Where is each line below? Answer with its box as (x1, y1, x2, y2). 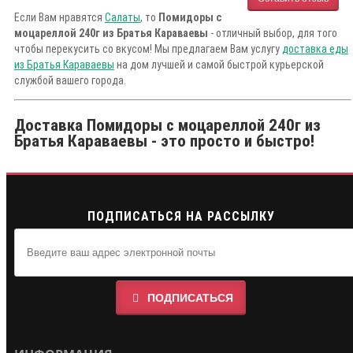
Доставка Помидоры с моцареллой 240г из (14, 116, 321, 136)
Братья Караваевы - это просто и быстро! (14, 132, 314, 151)
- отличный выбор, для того (208, 27, 337, 40)
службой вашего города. (14, 74, 126, 87)
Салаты (105, 11, 140, 24)
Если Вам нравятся (14, 11, 105, 24)
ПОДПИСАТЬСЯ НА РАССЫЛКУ (87, 209, 275, 225)
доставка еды (282, 43, 348, 56)
